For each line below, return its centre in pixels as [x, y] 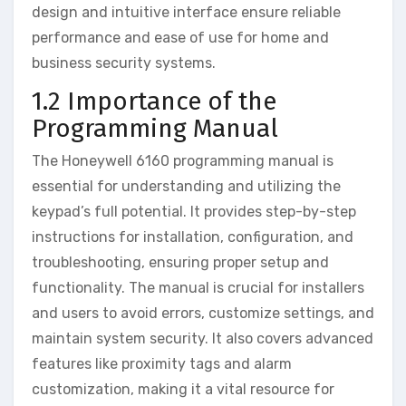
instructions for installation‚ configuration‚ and [193, 237]
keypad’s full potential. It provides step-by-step [194, 211]
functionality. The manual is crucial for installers [198, 287]
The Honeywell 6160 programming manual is [183, 160]
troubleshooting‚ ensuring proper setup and [180, 262]
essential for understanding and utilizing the [186, 186]
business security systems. [124, 63]
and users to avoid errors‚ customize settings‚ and [203, 313]
